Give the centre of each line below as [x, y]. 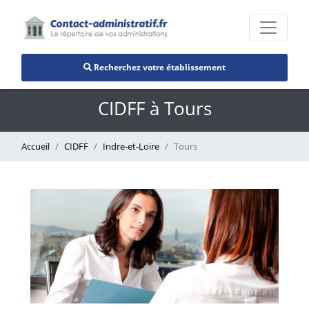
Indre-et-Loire [131, 146]
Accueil [36, 146]
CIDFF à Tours [154, 109]
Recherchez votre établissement [159, 67]
